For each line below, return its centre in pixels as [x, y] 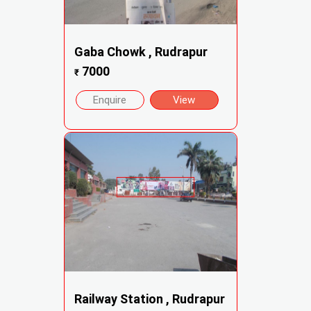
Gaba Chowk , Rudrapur [141, 52]
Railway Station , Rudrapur [149, 299]
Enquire [110, 100]
